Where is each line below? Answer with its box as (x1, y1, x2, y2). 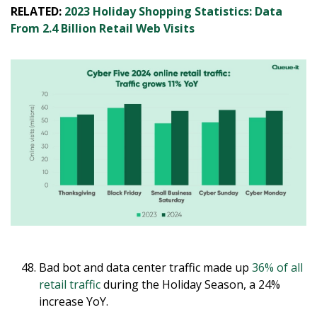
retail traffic (39, 277, 100, 293)
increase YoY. (39, 294, 108, 310)
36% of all (252, 260, 303, 276)
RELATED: (11, 4, 64, 20)
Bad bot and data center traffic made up (39, 260, 252, 276)
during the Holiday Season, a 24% (100, 277, 280, 293)
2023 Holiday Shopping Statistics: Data (64, 4, 282, 20)
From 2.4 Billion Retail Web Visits (11, 21, 195, 37)
